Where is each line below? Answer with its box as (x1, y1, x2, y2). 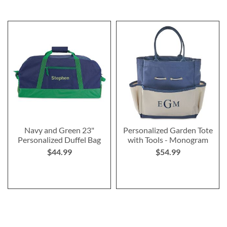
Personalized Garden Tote (123, 125, 213, 135)
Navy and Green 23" (24, 125, 94, 135)
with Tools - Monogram (127, 134, 208, 144)
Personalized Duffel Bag (18, 134, 101, 144)
